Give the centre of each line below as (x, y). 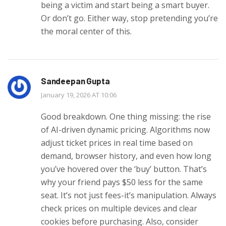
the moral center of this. (86, 31)
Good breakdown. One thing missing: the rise (126, 116)
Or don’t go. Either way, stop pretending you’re (129, 18)
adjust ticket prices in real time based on (117, 143)
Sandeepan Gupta (75, 80)
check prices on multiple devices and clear (119, 208)
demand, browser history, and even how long (126, 156)
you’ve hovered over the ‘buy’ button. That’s (124, 169)
